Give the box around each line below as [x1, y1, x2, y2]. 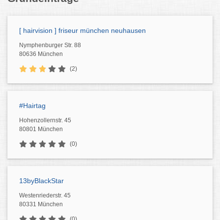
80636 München [19, 51, 63, 57]
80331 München [19, 201, 63, 208]
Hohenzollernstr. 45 [19, 117, 71, 124]
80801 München [19, 126, 63, 133]
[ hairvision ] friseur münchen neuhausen [19, 27, 146, 34]
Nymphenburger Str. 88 [19, 42, 81, 49]
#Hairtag [19, 102, 46, 110]
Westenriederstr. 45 [19, 192, 71, 199]
